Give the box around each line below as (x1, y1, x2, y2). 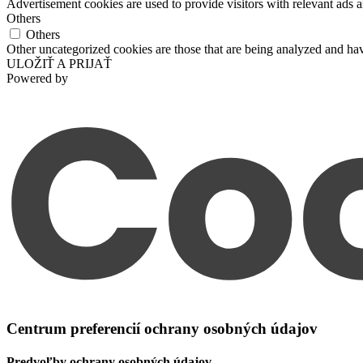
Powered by (6, 71, 68, 86)
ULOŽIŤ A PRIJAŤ (6, 57, 112, 71)
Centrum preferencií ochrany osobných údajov (6, 319, 318, 337)
